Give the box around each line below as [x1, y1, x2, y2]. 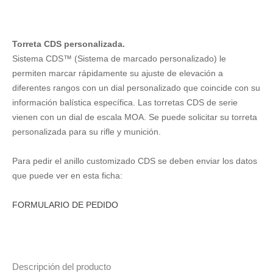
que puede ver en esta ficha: [12, 170, 122, 180]
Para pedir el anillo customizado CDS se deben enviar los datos [12, 155, 257, 166]
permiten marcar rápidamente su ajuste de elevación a [12, 68, 223, 78]
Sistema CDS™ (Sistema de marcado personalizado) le [12, 53, 226, 63]
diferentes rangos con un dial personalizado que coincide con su [12, 82, 260, 93]
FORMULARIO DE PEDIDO [12, 200, 118, 210]
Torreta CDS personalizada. [12, 38, 125, 49]
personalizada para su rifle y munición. [12, 126, 161, 136]
